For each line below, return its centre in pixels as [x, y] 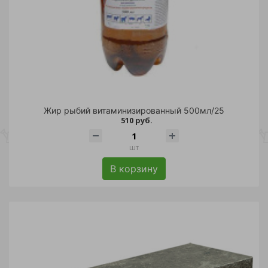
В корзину [134, 169]
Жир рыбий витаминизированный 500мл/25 [134, 111]
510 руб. [136, 121]
